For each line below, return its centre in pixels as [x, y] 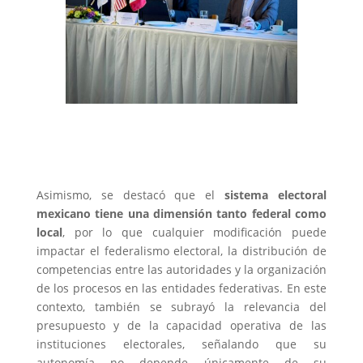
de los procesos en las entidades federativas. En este [181, 288]
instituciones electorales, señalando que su [181, 344]
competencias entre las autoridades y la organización [181, 270]
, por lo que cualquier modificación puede [194, 233]
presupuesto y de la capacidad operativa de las [181, 326]
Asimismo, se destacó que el [130, 195]
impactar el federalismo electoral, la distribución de [181, 251]
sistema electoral [276, 195]
